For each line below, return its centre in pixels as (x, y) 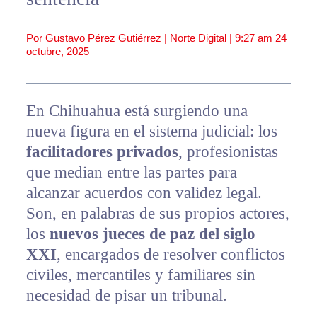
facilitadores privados (102, 151)
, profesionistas (228, 151)
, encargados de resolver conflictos (171, 254)
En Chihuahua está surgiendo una (137, 110)
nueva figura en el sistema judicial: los (151, 131)
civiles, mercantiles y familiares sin (140, 275)
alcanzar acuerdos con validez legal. (144, 192)
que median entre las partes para (131, 172)
